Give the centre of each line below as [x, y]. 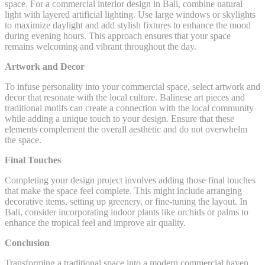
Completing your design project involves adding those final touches [130, 180]
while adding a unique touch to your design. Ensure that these [119, 119]
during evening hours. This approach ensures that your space [118, 36]
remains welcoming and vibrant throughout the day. [101, 47]
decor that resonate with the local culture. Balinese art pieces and [125, 98]
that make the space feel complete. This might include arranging [123, 191]
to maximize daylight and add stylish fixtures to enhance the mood [128, 25]
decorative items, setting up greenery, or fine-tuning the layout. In [126, 202]
